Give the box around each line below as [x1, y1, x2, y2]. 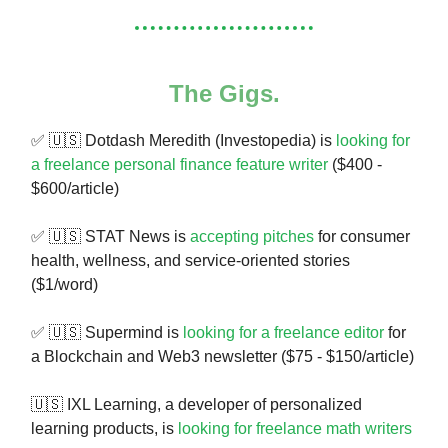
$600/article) [31, 180, 119, 198]
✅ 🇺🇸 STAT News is [31, 228, 190, 246]
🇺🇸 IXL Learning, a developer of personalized [31, 396, 362, 414]
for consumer [314, 228, 410, 246]
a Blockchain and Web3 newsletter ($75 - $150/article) [31, 348, 414, 366]
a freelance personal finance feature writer [31, 156, 328, 174]
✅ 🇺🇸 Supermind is [31, 324, 183, 342]
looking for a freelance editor [183, 324, 384, 342]
